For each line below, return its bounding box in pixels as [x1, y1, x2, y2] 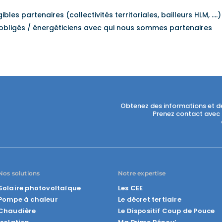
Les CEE [118, 183, 143, 193]
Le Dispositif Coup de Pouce [118, 206, 215, 216]
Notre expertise [118, 169, 166, 177]
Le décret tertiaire [118, 195, 181, 204]
